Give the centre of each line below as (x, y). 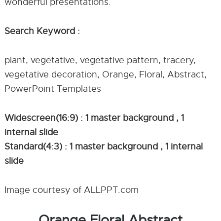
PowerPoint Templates (53, 89)
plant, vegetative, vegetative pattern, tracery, (100, 60)
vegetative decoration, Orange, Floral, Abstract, (105, 74)
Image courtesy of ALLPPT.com (71, 190)
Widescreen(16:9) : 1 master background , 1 (94, 118)
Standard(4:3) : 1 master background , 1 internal (103, 147)
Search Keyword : (42, 31)
